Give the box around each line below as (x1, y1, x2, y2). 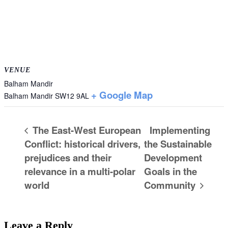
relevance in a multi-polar (24, 164, 135, 179)
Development (144, 151, 203, 165)
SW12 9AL (55, 91, 89, 101)
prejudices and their (24, 151, 111, 165)
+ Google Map (91, 88, 153, 102)
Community (144, 178, 198, 192)
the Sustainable (144, 137, 212, 151)
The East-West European (30, 123, 141, 137)
